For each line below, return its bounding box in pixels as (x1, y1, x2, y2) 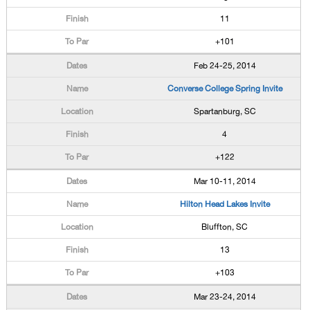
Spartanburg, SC (193, 107, 256, 116)
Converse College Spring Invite (167, 84, 282, 93)
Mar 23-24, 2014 (193, 292, 256, 302)
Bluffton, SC (201, 222, 248, 232)
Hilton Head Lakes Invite (179, 199, 270, 209)
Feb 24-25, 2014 (193, 61, 256, 71)
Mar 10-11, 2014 (193, 176, 256, 186)
